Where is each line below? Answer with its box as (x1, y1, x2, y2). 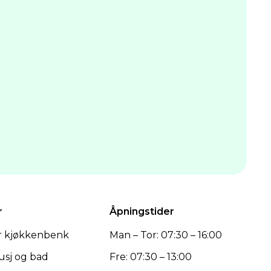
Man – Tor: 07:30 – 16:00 (109, 229, 222, 241)
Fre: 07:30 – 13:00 (109, 250, 192, 263)
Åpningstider (109, 206, 174, 218)
